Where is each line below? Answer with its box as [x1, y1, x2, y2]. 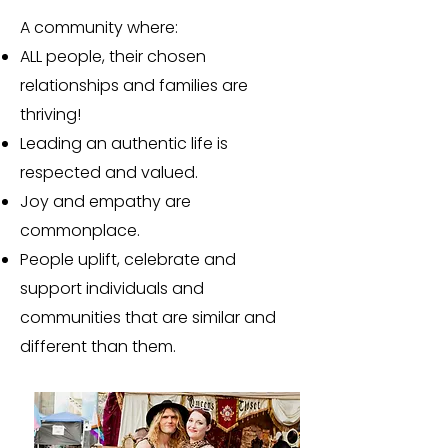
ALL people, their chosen [20, 45, 206, 68]
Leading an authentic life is [20, 132, 228, 155]
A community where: [20, 16, 182, 39]
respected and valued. [20, 161, 202, 184]
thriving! [20, 103, 85, 126]
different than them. [20, 335, 176, 358]
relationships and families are [20, 74, 248, 97]
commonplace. [20, 219, 148, 242]
